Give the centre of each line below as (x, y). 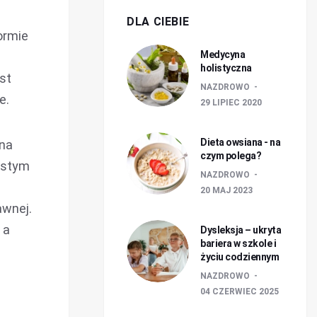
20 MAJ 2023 (226, 190)
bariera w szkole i (238, 243)
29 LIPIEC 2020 (231, 103)
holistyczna (226, 68)
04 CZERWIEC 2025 (240, 292)
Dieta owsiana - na (240, 142)
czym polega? (231, 156)
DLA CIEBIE (158, 22)
